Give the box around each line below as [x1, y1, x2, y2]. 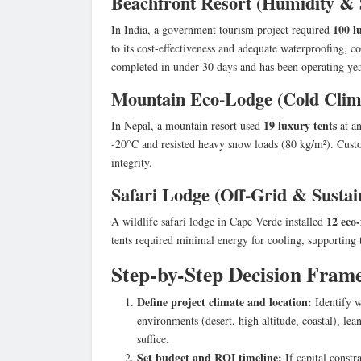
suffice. [137, 330, 169, 346]
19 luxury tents [263, 116, 337, 134]
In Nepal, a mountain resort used [111, 117, 263, 133]
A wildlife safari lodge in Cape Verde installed [111, 213, 326, 229]
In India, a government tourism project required [111, 21, 333, 37]
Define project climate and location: [137, 293, 312, 310]
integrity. [111, 154, 152, 170]
